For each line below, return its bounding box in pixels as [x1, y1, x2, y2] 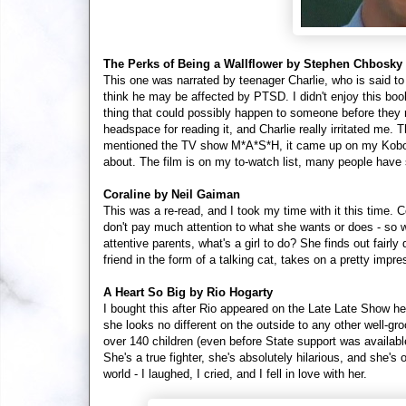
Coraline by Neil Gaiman [103, 187, 240, 201]
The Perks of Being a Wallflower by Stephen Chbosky [103, 56, 402, 71]
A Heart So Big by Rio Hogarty [103, 285, 273, 299]
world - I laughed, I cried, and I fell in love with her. [103, 366, 371, 381]
